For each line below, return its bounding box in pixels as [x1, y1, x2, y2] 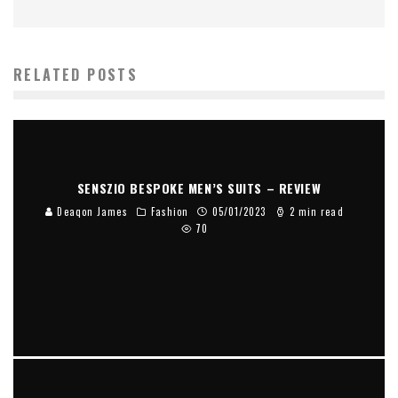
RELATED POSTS [13, 63, 139, 85]
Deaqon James [53, 203, 128, 219]
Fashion [150, 203, 189, 219]
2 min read [285, 203, 344, 219]
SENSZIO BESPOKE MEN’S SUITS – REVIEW [76, 178, 322, 197]
